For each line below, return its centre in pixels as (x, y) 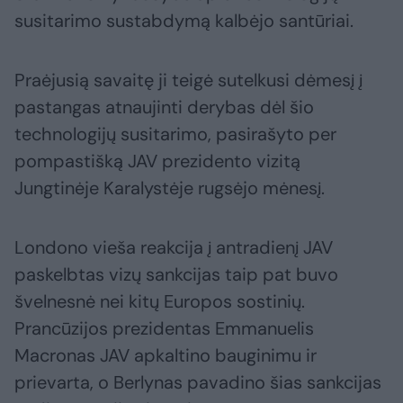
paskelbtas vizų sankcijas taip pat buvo (176, 275)
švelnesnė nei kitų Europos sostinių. (160, 302)
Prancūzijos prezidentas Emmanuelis (164, 329)
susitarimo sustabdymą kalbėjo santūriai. (184, 21)
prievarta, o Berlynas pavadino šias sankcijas (198, 383)
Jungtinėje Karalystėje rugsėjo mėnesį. (170, 188)
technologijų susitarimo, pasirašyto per (175, 134)
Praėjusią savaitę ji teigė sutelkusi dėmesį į (188, 81)
